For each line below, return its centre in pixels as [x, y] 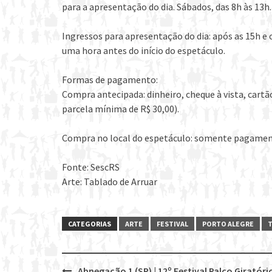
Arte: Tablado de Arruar [110, 181]
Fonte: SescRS [91, 167]
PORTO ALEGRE [228, 223]
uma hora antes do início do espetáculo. [144, 50]
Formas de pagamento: [110, 79]
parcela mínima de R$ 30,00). [121, 108]
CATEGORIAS [90, 223]
